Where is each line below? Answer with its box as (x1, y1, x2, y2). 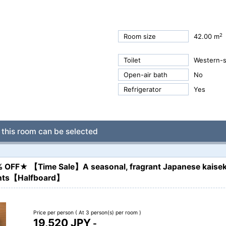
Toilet (123, 56, 141, 65)
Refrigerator (123, 85, 161, 94)
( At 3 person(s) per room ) (75, 209, 141, 216)
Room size (123, 32, 156, 41)
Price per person (33, 209, 75, 216)
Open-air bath (123, 71, 167, 79)
